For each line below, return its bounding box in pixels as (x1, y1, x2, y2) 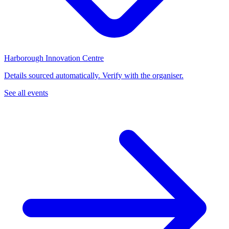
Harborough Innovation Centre (4, 54, 104, 63)
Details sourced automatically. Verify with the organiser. (4, 71, 184, 80)
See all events (4, 88, 48, 98)
